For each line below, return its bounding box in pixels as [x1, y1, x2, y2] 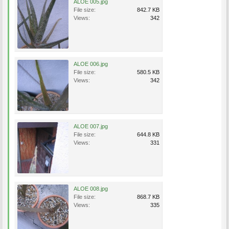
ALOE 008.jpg [74, 186, 108, 192]
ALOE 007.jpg [74, 123, 108, 129]
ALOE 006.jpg [74, 61, 108, 67]
